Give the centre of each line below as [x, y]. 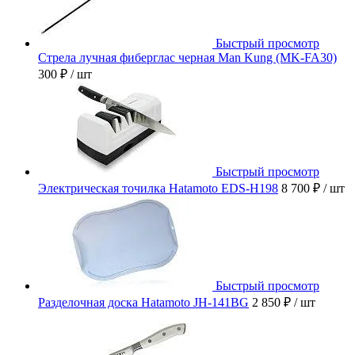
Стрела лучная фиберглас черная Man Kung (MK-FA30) [187, 57]
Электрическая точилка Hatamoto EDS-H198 [158, 188]
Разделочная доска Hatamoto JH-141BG [143, 302]
